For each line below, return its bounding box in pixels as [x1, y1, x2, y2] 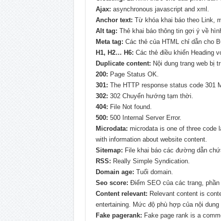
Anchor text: [95, 16, 133, 24]
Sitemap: [95, 147, 123, 154]
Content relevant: [95, 190, 147, 198]
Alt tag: [95, 27, 117, 35]
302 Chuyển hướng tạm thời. [108, 92, 193, 100]
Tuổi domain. [134, 168, 173, 176]
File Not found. [108, 103, 152, 111]
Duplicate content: [95, 60, 151, 68]
